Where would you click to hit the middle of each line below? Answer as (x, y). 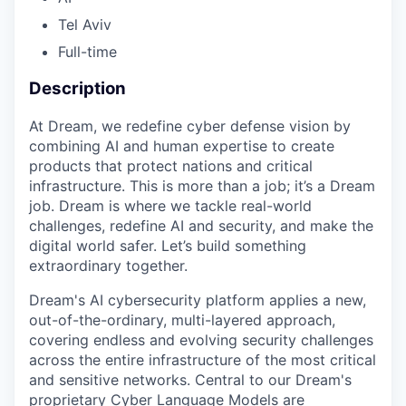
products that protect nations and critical (171, 165)
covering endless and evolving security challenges (201, 339)
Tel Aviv (85, 25)
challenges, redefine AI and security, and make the (201, 225)
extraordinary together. (108, 265)
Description (77, 89)
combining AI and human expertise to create (182, 145)
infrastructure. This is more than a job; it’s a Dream (202, 185)
